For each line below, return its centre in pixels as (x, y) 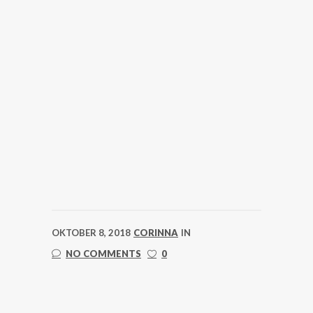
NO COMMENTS (103, 254)
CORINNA (156, 233)
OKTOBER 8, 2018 (91, 233)
